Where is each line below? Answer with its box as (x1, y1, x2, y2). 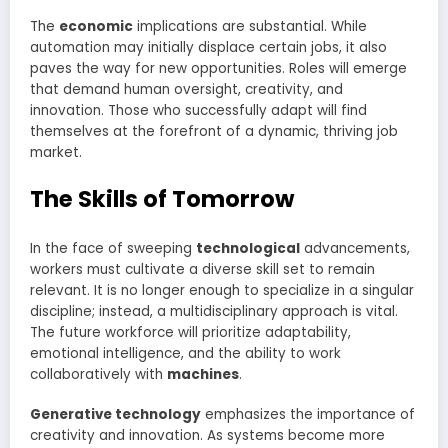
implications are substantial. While (133, 17, 367, 37)
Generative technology (30, 405, 201, 425)
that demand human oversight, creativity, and (30, 80, 343, 100)
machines (167, 365, 239, 385)
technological (196, 239, 300, 259)
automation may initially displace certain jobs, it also (30, 38, 387, 58)
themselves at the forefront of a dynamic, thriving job (30, 122, 398, 142)
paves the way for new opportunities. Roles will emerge (30, 59, 407, 79)
